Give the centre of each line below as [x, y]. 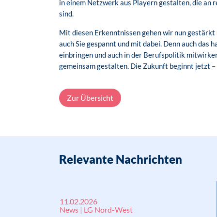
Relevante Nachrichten [121, 159]
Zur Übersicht [90, 98]
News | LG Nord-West [96, 209]
